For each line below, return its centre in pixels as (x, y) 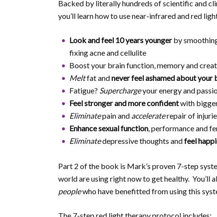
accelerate (148, 116)
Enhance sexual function (109, 128)
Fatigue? (84, 90)
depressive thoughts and (142, 141)
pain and (116, 116)
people (70, 191)
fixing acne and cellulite (108, 53)
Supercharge (120, 90)
